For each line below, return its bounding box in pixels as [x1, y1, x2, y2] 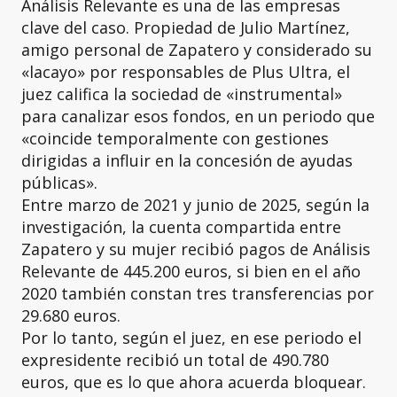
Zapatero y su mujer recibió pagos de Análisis [21, 237, 370, 260]
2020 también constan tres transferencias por [21, 282, 374, 304]
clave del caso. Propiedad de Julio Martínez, [21, 16, 350, 38]
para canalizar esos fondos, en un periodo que [21, 105, 375, 127]
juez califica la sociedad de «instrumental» [21, 82, 342, 105]
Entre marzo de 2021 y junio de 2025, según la [21, 193, 370, 215]
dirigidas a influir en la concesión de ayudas [21, 149, 353, 171]
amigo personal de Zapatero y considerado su [21, 38, 372, 60]
